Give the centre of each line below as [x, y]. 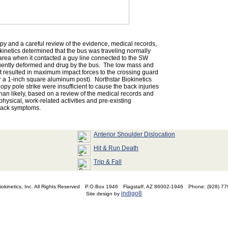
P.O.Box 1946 [102, 187]
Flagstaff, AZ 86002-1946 [154, 187]
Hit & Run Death [116, 148]
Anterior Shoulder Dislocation [134, 134]
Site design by [104, 194]
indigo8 [132, 193]
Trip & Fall [108, 162]
